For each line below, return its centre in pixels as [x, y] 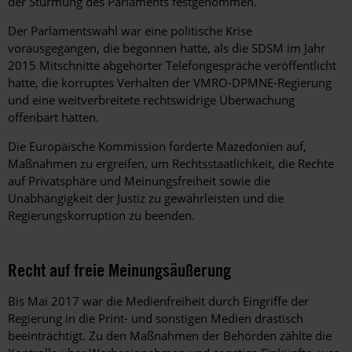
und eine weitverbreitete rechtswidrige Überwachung [151, 99]
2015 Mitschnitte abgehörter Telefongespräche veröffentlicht [172, 65]
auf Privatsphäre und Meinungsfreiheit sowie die [139, 180]
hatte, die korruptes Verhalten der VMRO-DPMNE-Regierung [170, 82]
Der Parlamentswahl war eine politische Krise [130, 30]
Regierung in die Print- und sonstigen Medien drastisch [156, 318]
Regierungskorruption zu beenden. [101, 215]
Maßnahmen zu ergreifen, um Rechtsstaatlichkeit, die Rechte [171, 163]
